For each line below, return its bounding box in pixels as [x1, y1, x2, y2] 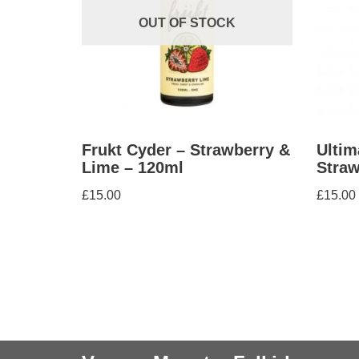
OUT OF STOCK [138, 15, 236, 30]
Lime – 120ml [82, 158, 184, 176]
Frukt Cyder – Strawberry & [82, 140, 290, 159]
